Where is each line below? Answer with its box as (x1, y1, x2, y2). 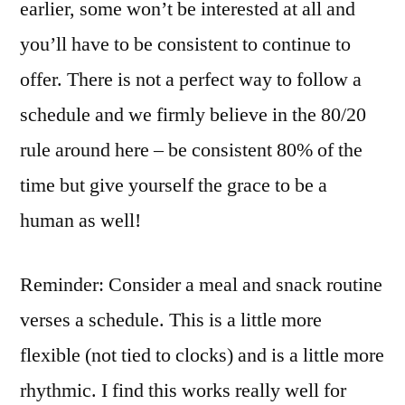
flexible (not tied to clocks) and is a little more (20, 343, 384, 368)
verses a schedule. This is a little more (20, 307, 322, 333)
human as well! (20, 208, 141, 233)
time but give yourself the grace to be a (20, 173, 327, 198)
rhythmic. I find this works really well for (20, 378, 346, 403)
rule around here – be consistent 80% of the (20, 137, 363, 163)
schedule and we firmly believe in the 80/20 (20, 102, 366, 127)
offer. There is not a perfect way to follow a (20, 67, 362, 92)
